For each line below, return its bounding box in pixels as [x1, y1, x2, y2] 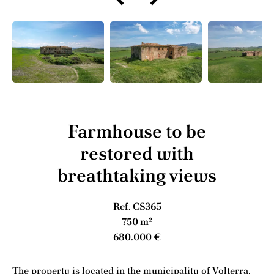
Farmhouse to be [68, 119, 206, 143]
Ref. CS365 [113, 200, 161, 213]
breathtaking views [57, 163, 217, 187]
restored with [80, 141, 194, 165]
